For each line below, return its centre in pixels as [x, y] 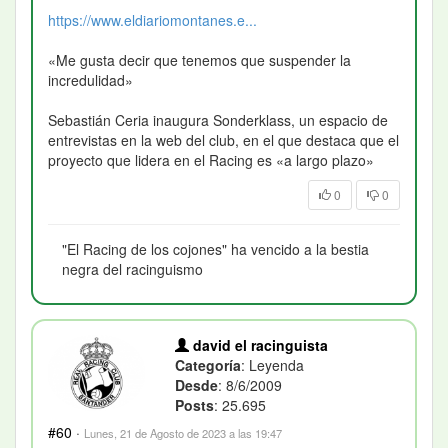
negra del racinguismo [132, 268]
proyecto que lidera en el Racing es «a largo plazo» [211, 159]
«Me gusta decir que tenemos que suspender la [199, 59]
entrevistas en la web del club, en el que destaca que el [223, 139]
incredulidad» [90, 79]
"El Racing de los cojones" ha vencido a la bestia [215, 248]
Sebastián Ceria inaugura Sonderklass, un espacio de [218, 119]
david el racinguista [259, 344]
